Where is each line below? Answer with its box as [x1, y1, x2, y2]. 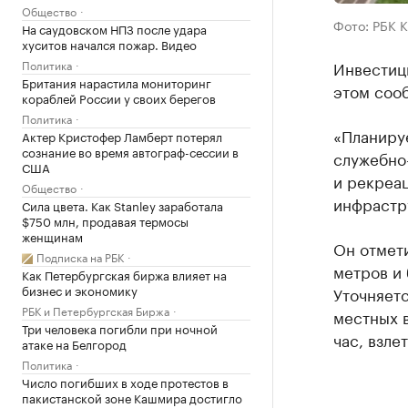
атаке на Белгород [22, 334, 127, 352]
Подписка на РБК [36, 248, 124, 265]
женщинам [22, 227, 83, 245]
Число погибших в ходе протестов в [22, 372, 229, 391]
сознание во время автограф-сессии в [22, 142, 239, 160]
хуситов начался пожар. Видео [22, 35, 197, 53]
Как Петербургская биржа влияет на [22, 265, 227, 283]
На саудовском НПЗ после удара [22, 19, 207, 37]
